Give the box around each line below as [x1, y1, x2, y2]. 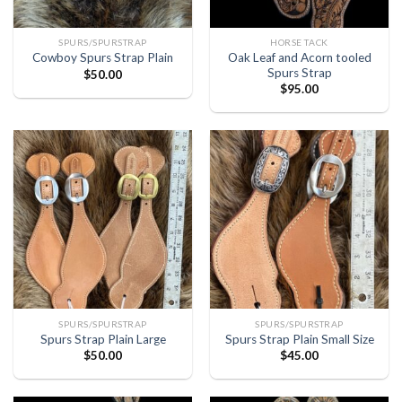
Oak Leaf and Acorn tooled [227, 49, 371, 65]
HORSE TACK [270, 37, 328, 48]
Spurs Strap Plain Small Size [224, 332, 374, 347]
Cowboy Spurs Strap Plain [32, 50, 173, 66]
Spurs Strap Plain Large [39, 332, 166, 347]
